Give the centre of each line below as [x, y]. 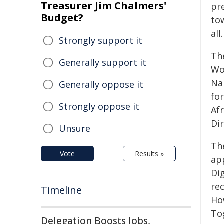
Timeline [61, 190]
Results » [149, 154]
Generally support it [103, 62]
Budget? [62, 18]
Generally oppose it [101, 84]
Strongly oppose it [99, 106]
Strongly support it [101, 40]
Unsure [75, 128]
